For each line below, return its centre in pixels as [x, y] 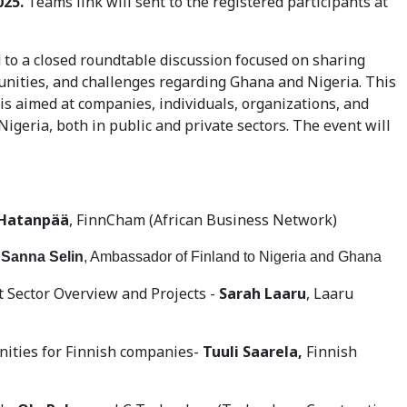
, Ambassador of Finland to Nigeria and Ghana [233, 256]
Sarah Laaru [263, 293]
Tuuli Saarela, [254, 351]
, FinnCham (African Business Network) [203, 219]
